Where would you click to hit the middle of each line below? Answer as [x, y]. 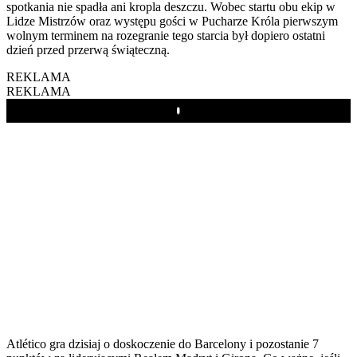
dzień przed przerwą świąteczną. [88, 49]
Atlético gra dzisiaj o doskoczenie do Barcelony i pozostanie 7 [163, 343]
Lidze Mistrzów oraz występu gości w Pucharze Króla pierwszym [172, 21]
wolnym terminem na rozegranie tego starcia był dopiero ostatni [166, 35]
